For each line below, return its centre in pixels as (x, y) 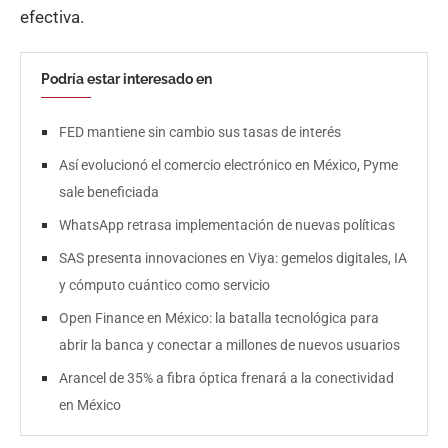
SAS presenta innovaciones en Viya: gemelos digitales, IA (233, 258)
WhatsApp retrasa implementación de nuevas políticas (227, 225)
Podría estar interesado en (126, 79)
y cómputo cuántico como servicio (164, 285)
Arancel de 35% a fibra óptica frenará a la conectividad (226, 378)
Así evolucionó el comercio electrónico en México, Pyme (228, 165)
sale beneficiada (109, 192)
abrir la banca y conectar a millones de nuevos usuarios (229, 345)
